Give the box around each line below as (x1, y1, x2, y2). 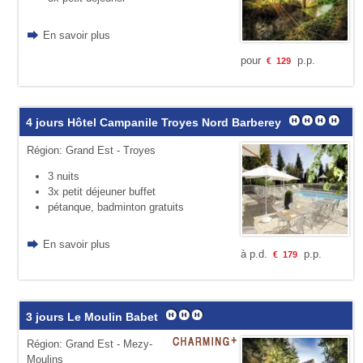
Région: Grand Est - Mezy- (26, 337, 152, 350)
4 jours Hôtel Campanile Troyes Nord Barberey (25, 116, 284, 130)
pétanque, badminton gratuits (47, 200, 184, 213)
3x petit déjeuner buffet (47, 185, 156, 198)
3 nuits (47, 169, 79, 182)
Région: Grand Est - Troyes (26, 143, 156, 156)
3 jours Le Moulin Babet (25, 310, 161, 323)
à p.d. (240, 248, 271, 261)
